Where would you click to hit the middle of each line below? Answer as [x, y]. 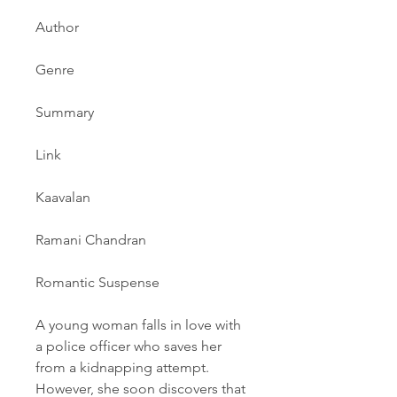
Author [57, 27]
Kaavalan [63, 197]
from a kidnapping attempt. [122, 367]
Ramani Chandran [91, 240]
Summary [65, 112]
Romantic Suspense [97, 282]
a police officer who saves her [128, 346]
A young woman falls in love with [138, 325]
